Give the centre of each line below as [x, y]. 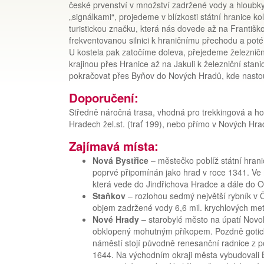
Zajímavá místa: [114, 146]
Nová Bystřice [121, 161]
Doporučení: [104, 98]
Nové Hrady [116, 220]
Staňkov [109, 196]
